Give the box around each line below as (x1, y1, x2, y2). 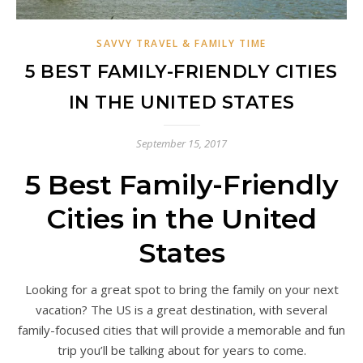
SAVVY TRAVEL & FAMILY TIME (96, 36, 267, 50)
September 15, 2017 (136, 135, 227, 151)
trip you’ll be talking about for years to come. (57, 341, 306, 358)
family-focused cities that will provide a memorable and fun (18, 321, 345, 338)
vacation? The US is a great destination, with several (36, 301, 327, 318)
